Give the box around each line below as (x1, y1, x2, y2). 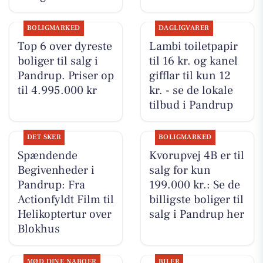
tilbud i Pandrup (149, 97, 233, 113)
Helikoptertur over (17, 207, 112, 222)
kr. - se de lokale (149, 83, 233, 99)
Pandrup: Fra (17, 177, 85, 193)
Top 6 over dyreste (17, 39, 112, 55)
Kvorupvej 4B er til (149, 148, 244, 164)
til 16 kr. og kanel (149, 53, 238, 69)
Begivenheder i (17, 163, 95, 178)
